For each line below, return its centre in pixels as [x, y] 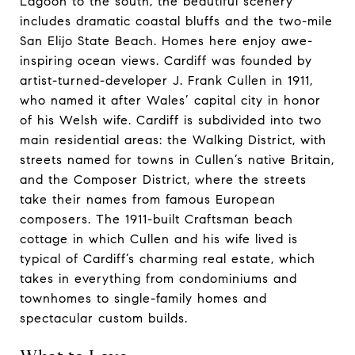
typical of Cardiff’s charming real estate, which [168, 259]
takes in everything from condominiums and [158, 279]
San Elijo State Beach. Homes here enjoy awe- [166, 41]
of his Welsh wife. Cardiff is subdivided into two [171, 120]
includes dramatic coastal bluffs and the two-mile [176, 21]
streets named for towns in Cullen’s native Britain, [177, 160]
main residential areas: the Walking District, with [173, 140]
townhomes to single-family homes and [143, 299]
